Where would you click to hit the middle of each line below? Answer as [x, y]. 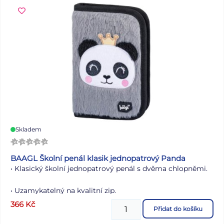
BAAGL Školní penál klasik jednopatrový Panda [98, 158]
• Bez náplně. [32, 213]
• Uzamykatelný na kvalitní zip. [63, 191]
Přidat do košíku [178, 209]
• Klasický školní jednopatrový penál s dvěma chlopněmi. [109, 169]
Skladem [28, 129]
